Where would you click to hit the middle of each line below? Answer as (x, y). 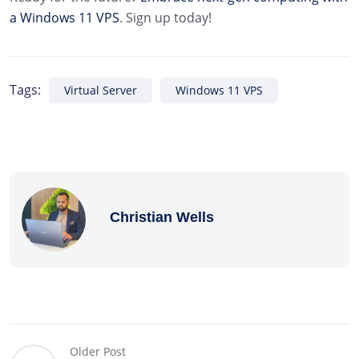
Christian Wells (162, 217)
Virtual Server (101, 90)
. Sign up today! (165, 18)
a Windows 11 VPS (65, 18)
